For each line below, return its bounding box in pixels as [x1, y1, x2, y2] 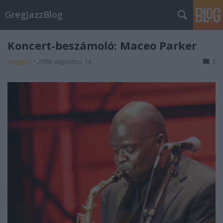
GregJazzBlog [5, 8, 63, 20]
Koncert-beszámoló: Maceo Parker [7, 38, 197, 53]
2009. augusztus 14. [37, 57, 93, 66]
